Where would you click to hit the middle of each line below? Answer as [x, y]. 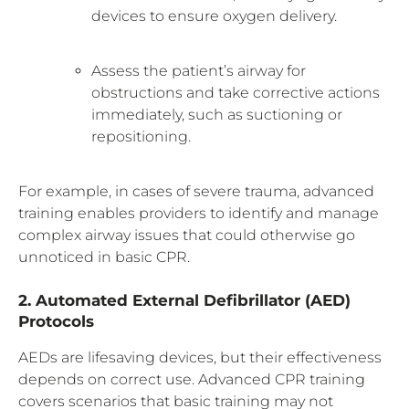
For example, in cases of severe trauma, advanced [196, 191]
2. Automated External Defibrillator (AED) [184, 300]
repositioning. [141, 136]
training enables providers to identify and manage [199, 213]
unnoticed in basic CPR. [104, 257]
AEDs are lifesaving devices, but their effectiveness [200, 357]
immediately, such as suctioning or [217, 114]
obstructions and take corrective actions [236, 92]
